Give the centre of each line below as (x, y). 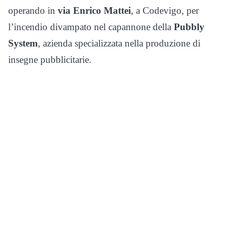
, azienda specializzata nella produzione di (119, 43)
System (23, 43)
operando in (33, 11)
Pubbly (189, 27)
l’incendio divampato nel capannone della (91, 27)
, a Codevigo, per (165, 11)
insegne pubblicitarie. (50, 60)
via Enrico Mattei (94, 11)
